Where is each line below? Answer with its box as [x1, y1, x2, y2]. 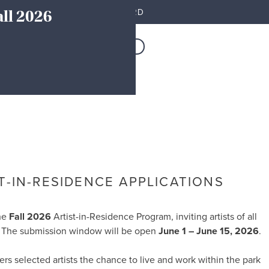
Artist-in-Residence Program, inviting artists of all [51, 211, 257, 223]
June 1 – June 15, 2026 [159, 225, 259, 238]
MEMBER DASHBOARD [43, 7, 145, 17]
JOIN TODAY [76, 41, 134, 52]
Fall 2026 [9, 211, 51, 223]
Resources [4, 40, 49, 52]
